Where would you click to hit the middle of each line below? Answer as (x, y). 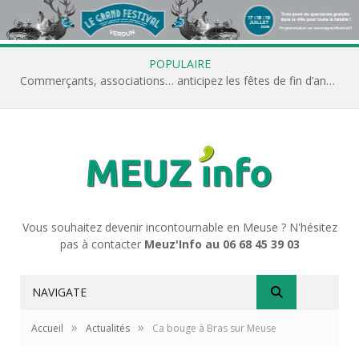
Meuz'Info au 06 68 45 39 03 (222, 244)
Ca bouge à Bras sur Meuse (214, 328)
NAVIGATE (59, 292)
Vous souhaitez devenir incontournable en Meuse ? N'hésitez (179, 227)
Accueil (47, 328)
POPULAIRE (179, 63)
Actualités (108, 328)
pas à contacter (102, 244)
